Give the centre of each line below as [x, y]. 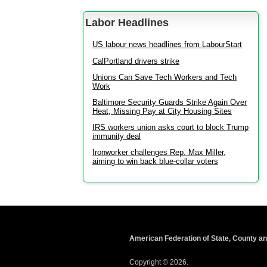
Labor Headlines [127, 23]
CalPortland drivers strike [136, 61]
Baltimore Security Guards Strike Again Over [170, 103]
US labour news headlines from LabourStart [167, 45]
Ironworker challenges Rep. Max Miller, [159, 153]
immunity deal [117, 136]
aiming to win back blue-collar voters [155, 162]
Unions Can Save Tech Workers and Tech [164, 77]
